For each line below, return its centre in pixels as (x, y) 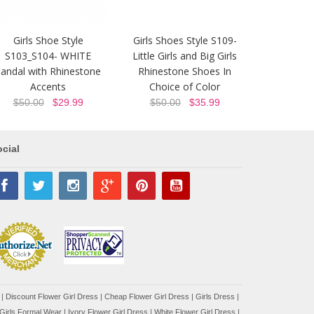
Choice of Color (185, 87)
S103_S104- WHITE (48, 56)
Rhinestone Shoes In (185, 71)
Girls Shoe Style (48, 40)
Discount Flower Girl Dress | (55, 296)
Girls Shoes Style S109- (185, 40)
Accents (48, 87)
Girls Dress (215, 296)
